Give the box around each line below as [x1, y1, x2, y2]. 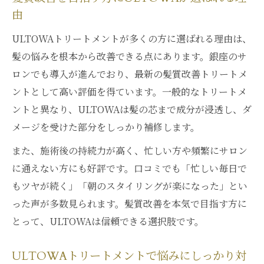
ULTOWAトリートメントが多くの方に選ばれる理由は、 [12, 32, 252, 45]
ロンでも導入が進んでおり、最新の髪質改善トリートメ [12, 67, 247, 81]
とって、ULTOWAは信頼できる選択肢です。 [12, 214, 204, 228]
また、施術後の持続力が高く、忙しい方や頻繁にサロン [12, 144, 247, 157]
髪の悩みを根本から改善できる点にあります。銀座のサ [12, 49, 247, 63]
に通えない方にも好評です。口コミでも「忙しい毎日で [12, 161, 247, 175]
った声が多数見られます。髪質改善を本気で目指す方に [12, 197, 247, 210]
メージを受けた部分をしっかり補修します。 [12, 120, 200, 134]
